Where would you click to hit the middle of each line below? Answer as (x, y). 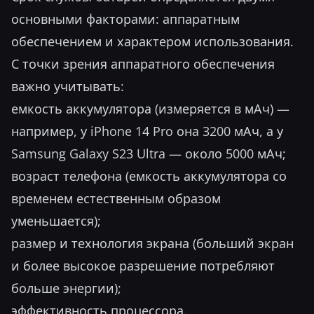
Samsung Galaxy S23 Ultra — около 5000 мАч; (149, 153)
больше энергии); (66, 288)
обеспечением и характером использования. (152, 41)
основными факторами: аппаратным (125, 19)
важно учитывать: (68, 86)
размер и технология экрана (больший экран (152, 243)
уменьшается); (56, 221)
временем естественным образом (116, 198)
